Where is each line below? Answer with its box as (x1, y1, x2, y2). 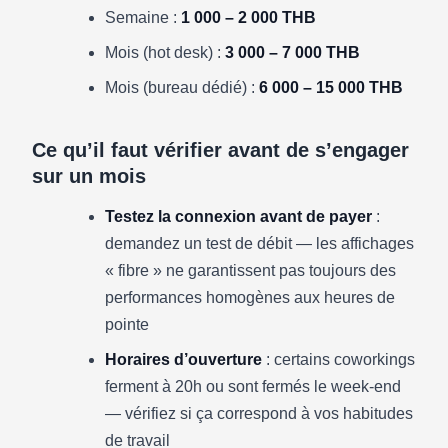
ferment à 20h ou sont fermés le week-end (105, 378, 401, 395)
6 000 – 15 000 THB (259, 79, 403, 96)
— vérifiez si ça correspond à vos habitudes (105, 405, 413, 422)
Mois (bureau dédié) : (105, 79, 259, 96)
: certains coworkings (262, 351, 415, 368)
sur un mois (32, 165, 146, 187)
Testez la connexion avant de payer (105, 208, 372, 225)
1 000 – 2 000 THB (181, 9, 316, 26)
